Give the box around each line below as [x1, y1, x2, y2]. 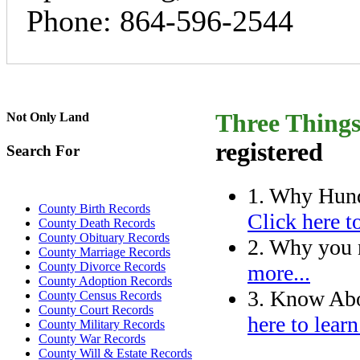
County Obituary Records [39, 231, 170, 244]
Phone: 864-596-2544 [27, 4, 293, 39]
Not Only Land [6, 110, 89, 125]
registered [215, 137, 323, 166]
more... [247, 260, 310, 285]
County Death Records [39, 216, 155, 230]
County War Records [39, 332, 145, 346]
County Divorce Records [39, 260, 166, 273]
